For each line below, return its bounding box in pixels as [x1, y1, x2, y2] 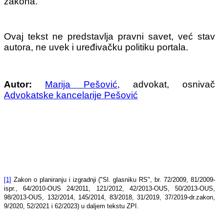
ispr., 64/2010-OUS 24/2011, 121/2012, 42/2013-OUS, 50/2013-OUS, [4, 185, 215, 193]
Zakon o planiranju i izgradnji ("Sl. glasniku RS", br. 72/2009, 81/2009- [11, 176, 215, 184]
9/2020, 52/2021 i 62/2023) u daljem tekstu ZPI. [4, 202, 139, 210]
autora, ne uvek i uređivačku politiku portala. [4, 42, 188, 53]
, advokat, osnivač [117, 79, 215, 90]
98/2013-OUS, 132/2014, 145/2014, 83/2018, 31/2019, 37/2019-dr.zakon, [4, 194, 215, 201]
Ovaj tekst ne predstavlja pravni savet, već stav [4, 31, 215, 42]
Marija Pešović [45, 79, 117, 90]
